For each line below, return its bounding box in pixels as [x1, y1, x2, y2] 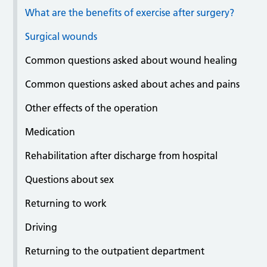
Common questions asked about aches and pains [25, 78, 240, 91]
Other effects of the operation [25, 102, 159, 114]
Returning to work [25, 197, 107, 210]
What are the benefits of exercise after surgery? [25, 7, 235, 19]
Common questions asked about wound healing [25, 54, 238, 67]
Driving [25, 221, 58, 234]
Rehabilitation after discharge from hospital [25, 150, 218, 162]
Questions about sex [25, 173, 114, 186]
